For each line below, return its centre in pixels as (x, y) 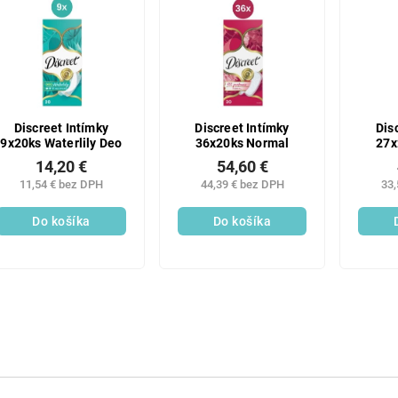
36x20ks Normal (242, 143)
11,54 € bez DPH (61, 184)
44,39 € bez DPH (242, 184)
